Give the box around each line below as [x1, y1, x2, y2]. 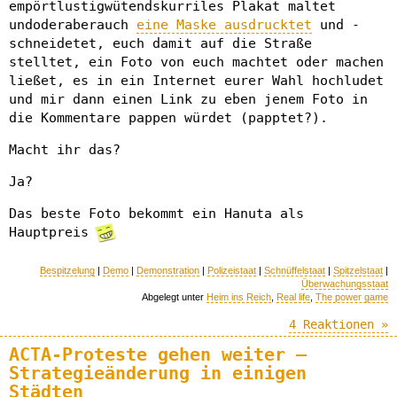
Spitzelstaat [333, 264, 383, 276]
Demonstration [136, 264, 199, 276]
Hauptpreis [9, 223, 97, 240]
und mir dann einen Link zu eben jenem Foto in [9, 90, 368, 107]
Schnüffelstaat [264, 264, 325, 276]
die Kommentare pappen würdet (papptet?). [9, 109, 328, 126]
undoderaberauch [9, 16, 136, 33]
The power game [315, 291, 388, 302]
